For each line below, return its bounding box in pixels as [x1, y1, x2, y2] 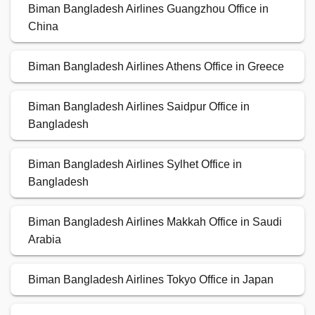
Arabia [28, 233, 61, 246]
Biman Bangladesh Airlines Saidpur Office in [28, 101, 250, 113]
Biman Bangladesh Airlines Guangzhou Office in [28, 3, 269, 15]
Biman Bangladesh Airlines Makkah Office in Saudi [28, 216, 282, 229]
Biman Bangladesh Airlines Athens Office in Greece [28, 60, 284, 73]
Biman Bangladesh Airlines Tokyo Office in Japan [28, 274, 274, 286]
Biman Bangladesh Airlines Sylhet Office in [28, 158, 242, 171]
